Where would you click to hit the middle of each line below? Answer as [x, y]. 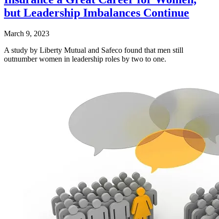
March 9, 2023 [27, 34]
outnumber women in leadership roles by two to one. [85, 59]
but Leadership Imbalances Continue [97, 13]
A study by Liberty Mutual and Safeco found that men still [94, 50]
